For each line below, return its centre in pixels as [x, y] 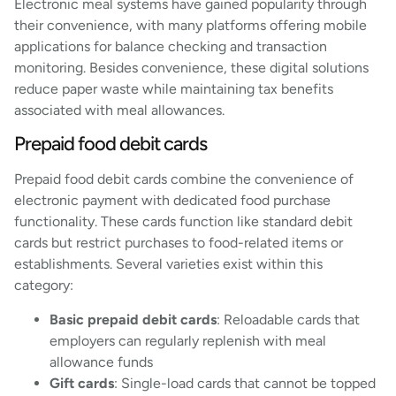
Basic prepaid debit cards [133, 319]
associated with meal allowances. [119, 110]
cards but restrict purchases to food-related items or [179, 243]
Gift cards [82, 383]
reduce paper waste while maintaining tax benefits [174, 88]
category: [44, 286]
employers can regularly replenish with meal [188, 340]
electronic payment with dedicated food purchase [172, 201]
